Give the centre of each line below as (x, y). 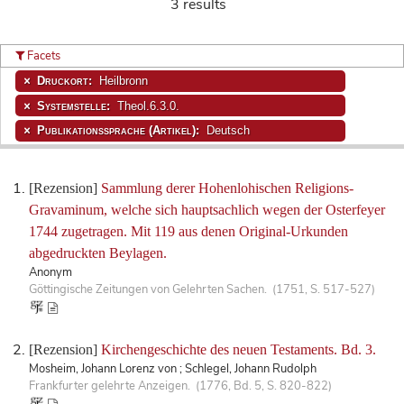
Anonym (50, 273)
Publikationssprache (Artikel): (119, 130)
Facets (43, 55)
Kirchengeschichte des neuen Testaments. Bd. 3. (239, 350)
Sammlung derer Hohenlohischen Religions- (227, 188)
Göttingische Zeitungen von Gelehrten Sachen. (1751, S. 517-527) (202, 290)
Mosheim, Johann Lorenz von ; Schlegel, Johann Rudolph (173, 369)
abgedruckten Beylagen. (98, 253)
